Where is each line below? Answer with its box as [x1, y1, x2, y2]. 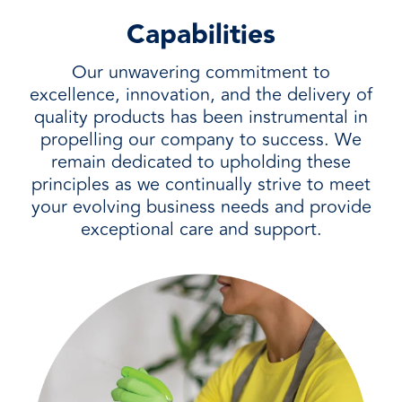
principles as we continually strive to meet [31, 170, 371, 198]
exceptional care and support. [80, 215, 322, 243]
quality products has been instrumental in [34, 103, 368, 131]
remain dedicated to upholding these [51, 148, 351, 176]
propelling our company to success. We [40, 126, 362, 153]
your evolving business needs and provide [31, 193, 371, 221]
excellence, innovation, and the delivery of [30, 81, 372, 109]
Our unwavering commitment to [72, 58, 330, 86]
